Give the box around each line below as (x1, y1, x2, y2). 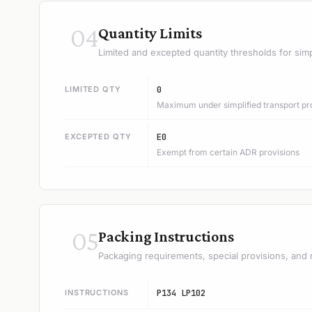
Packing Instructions (98, 228, 234, 245)
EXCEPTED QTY (65, 132, 132, 141)
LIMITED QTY (65, 84, 121, 94)
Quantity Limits (98, 24, 202, 42)
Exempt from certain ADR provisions (157, 147, 299, 157)
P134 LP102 (157, 288, 205, 299)
